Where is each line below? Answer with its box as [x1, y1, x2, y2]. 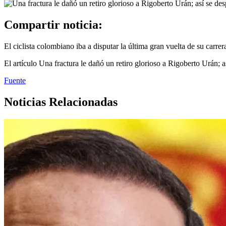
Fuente [4, 76, 26, 85]
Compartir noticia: [4, 18, 102, 31]
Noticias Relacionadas [4, 95, 118, 108]
